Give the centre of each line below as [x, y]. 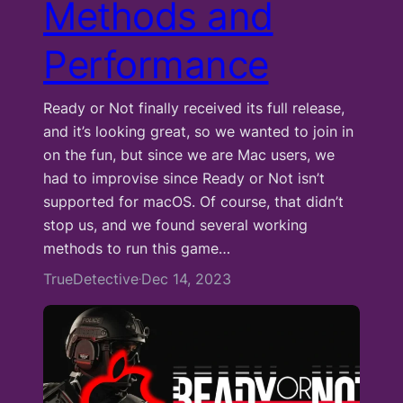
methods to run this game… [137, 248]
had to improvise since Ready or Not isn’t [184, 178]
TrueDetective [91, 278]
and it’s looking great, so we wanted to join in [198, 131]
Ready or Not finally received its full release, [194, 107]
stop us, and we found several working [175, 224]
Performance [156, 64]
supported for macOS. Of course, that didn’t [193, 201]
